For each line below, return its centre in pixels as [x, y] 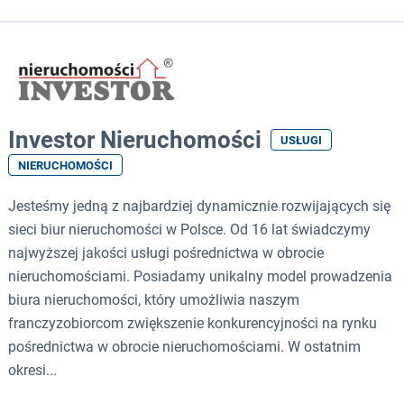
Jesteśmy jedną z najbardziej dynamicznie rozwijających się [199, 207]
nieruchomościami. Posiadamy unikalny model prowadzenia [200, 277]
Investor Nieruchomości [135, 140]
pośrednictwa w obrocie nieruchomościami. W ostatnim [184, 347]
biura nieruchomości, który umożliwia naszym [154, 300]
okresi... [32, 371]
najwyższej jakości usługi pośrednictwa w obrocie [166, 253]
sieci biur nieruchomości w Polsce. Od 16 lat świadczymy [189, 230]
